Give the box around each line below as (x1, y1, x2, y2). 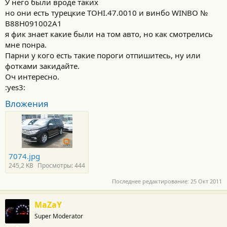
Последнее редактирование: (112, 177, 191, 185)
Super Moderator (34, 211, 83, 220)
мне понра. (5, 40, 47, 50)
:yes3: (5, 82, 25, 92)
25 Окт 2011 (191, 177, 222, 185)
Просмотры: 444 (37, 161, 85, 170)
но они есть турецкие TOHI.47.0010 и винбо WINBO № (5, 8, 208, 18)
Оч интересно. (5, 71, 59, 82)
